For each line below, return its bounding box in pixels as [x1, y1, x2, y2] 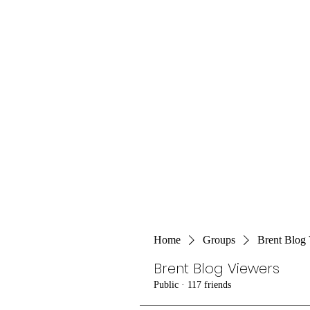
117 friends [188, 280, 231, 290]
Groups [203, 234, 235, 246]
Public [154, 280, 179, 290]
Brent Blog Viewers [154, 259, 280, 278]
